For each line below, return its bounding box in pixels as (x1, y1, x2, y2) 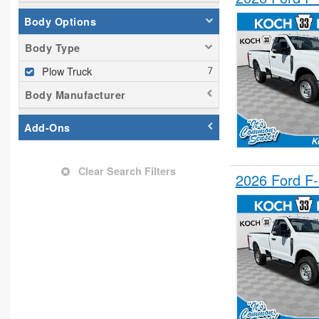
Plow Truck (42, 63, 92, 79)
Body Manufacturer (25, 88, 126, 103)
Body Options (24, 14, 96, 29)
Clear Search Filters (75, 164, 177, 179)
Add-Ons (24, 120, 70, 135)
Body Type (25, 41, 80, 56)
